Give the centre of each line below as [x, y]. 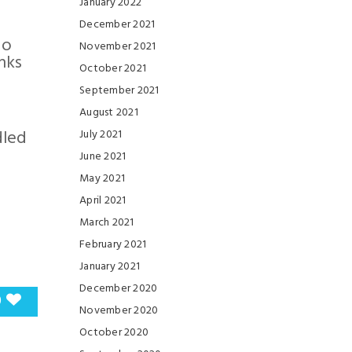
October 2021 [113, 69]
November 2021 [118, 47]
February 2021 [113, 245]
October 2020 [114, 333]
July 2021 [101, 135]
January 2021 [110, 267]
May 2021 [102, 179]
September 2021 [119, 91]
